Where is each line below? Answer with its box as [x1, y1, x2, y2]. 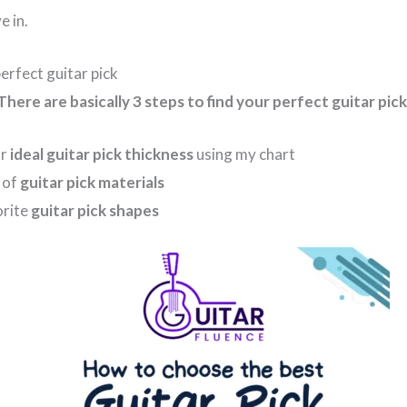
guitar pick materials [20, 172, 165, 192]
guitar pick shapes [31, 200, 160, 220]
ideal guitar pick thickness [10, 144, 194, 164]
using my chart [194, 144, 296, 164]
